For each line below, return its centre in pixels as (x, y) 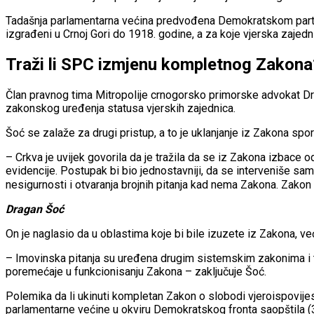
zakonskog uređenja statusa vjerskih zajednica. (121, 108)
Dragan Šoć (35, 209)
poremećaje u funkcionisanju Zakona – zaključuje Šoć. (136, 271)
